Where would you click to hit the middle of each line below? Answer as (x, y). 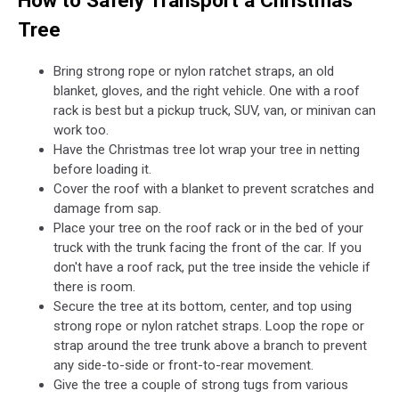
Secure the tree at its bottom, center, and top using (203, 306)
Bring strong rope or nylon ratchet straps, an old (194, 71)
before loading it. (102, 169)
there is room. (94, 287)
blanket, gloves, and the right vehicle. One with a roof (207, 91)
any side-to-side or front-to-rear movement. (183, 365)
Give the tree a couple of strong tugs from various (201, 385)
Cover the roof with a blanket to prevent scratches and (214, 189)
